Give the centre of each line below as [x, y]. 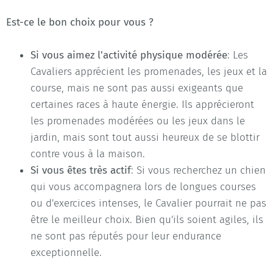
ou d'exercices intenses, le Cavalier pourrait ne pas [148, 203]
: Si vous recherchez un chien [198, 170]
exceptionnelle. [66, 252]
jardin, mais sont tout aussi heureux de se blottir [145, 137]
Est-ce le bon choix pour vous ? [80, 22]
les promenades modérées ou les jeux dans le [138, 121]
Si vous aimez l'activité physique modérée [129, 55]
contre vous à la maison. [88, 154]
